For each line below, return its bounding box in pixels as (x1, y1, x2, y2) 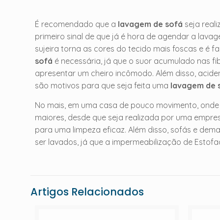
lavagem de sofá (118, 19, 183, 29)
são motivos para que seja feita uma (35, 81, 171, 90)
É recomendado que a (35, 19, 118, 29)
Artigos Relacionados (30, 185, 144, 199)
